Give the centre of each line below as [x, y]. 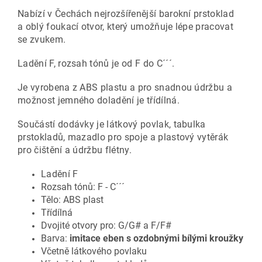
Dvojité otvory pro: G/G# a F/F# [106, 226]
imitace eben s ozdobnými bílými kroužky [156, 239]
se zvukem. [42, 40]
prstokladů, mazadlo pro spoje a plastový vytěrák [123, 137]
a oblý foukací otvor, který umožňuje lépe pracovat [126, 27]
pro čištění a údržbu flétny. [75, 150]
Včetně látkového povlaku [94, 251]
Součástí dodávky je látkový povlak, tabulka [112, 125]
